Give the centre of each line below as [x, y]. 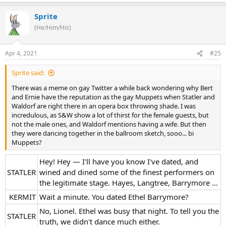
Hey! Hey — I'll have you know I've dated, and [119, 161]
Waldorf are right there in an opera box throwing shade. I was [104, 106]
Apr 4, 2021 [21, 53]
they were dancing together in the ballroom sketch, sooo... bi [103, 133]
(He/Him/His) [53, 27]
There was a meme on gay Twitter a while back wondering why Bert [112, 88]
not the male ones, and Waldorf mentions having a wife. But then [109, 124]
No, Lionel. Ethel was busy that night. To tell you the [129, 211]
